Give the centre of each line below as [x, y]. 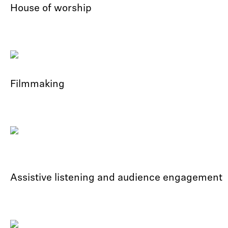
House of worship [51, 9]
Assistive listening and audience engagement [116, 178]
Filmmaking [37, 84]
